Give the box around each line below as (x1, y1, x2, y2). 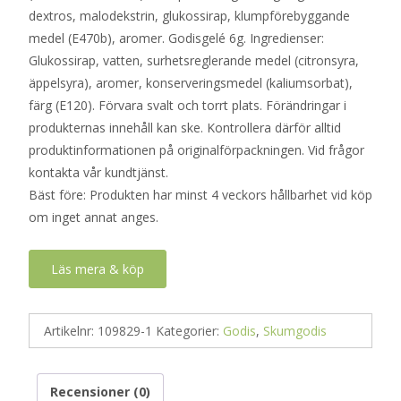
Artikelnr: (44, 322, 98, 339)
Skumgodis (263, 322, 327, 339)
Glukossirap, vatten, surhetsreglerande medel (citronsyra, (29, 52, 359, 69)
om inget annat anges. (29, 209, 158, 226)
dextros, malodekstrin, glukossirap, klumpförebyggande (29, 7, 350, 24)
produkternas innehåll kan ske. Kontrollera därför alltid (29, 119, 341, 136)
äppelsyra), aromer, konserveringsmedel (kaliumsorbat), (29, 74, 353, 91)
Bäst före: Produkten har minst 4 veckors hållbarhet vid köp (29, 186, 372, 203)
